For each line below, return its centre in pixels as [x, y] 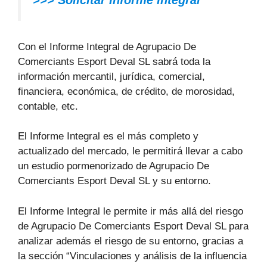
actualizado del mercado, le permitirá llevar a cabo [130, 151]
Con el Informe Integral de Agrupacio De [107, 46]
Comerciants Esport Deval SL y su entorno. [114, 181]
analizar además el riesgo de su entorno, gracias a [131, 241]
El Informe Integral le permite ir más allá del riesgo [131, 211]
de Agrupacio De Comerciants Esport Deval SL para [133, 226]
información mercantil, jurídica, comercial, [111, 76]
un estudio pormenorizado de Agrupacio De [114, 166]
